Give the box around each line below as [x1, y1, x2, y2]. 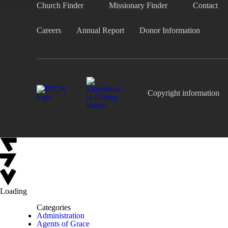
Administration [37, 211, 84, 220]
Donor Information [139, 25, 200, 35]
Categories [37, 203, 71, 212]
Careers [37, 25, 61, 35]
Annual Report [76, 25, 124, 35]
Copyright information [148, 89, 219, 98]
